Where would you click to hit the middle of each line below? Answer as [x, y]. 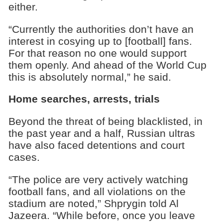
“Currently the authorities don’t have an [101, 29]
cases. [24, 157]
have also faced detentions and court [96, 145]
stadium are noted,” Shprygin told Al [93, 204]
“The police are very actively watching [98, 180]
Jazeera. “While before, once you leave [102, 216]
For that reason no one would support [97, 53]
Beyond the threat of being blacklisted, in [105, 121]
